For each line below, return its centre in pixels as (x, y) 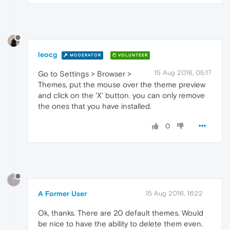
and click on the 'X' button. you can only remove (121, 95)
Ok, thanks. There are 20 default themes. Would (121, 213)
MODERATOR (85, 55)
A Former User (62, 194)
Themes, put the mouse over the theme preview (122, 85)
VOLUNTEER (132, 55)
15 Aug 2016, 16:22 (174, 194)
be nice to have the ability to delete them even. (120, 224)
